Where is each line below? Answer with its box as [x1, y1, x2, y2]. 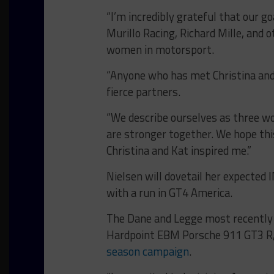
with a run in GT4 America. [106, 184, 232, 201]
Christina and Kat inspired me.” [106, 142, 251, 159]
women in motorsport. [106, 41, 214, 58]
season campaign [106, 243, 189, 260]
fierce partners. [106, 83, 180, 100]
